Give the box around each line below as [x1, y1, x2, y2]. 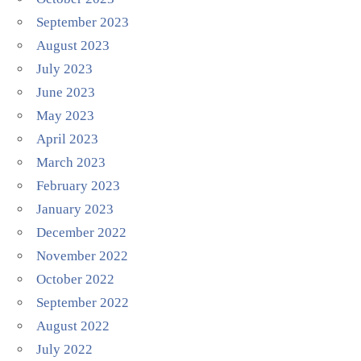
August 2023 [36, 37, 110, 53]
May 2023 [36, 107, 95, 123]
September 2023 [36, 14, 130, 30]
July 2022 [36, 341, 93, 357]
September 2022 [36, 294, 130, 310]
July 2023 [36, 60, 93, 77]
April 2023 [36, 131, 99, 147]
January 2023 [36, 201, 114, 217]
